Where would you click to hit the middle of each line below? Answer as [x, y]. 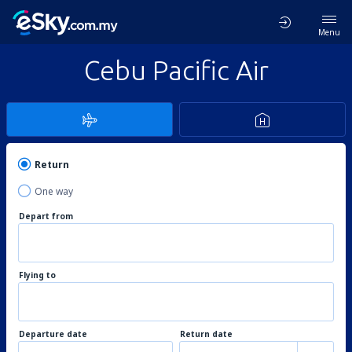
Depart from [46, 216]
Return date [206, 334]
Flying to [37, 275]
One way [54, 191]
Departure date [53, 334]
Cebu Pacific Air [176, 70]
